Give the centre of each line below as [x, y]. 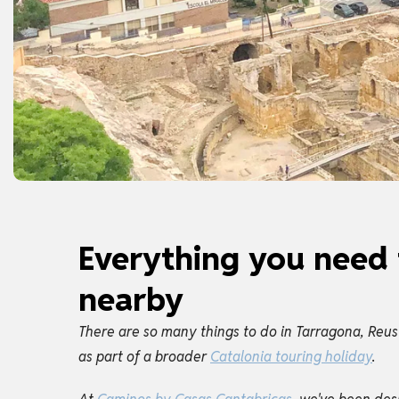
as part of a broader [144, 356]
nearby [131, 299]
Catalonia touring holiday [291, 356]
